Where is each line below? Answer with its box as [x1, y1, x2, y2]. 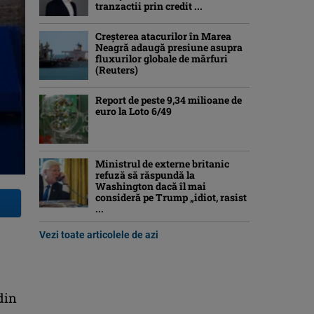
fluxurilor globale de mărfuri [95, 52, 228, 65]
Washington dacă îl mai [95, 179, 206, 193]
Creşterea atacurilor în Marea [95, 29, 231, 43]
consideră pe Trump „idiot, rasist [95, 191, 247, 204]
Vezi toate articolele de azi [39, 229, 158, 240]
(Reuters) [95, 63, 138, 76]
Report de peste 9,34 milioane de [95, 93, 242, 107]
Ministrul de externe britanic [95, 157, 229, 170]
